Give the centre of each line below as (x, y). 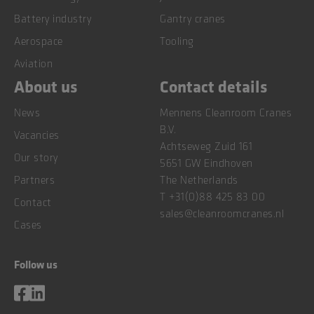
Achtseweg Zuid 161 (206, 146)
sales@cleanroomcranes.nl (222, 213)
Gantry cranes (193, 19)
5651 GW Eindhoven (206, 163)
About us (46, 86)
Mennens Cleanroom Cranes (226, 112)
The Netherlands (199, 180)
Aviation (33, 63)
